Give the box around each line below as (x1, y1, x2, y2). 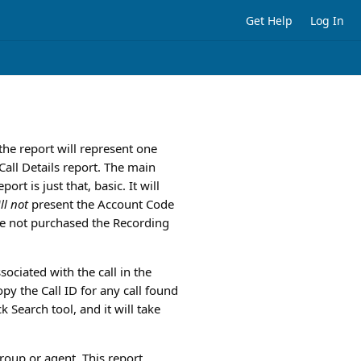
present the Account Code (28, 196, 174, 212)
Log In (310, 12, 344, 28)
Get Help (246, 12, 293, 28)
